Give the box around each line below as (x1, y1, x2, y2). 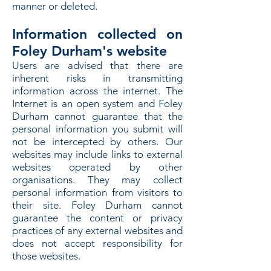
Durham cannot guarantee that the (12, 110, 183, 122)
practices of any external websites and (12, 224, 183, 237)
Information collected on (12, 25, 183, 42)
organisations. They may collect (12, 174, 183, 186)
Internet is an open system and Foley (12, 97, 183, 109)
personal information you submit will (12, 123, 183, 135)
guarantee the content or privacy (12, 212, 183, 224)
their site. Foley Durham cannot (12, 199, 183, 211)
